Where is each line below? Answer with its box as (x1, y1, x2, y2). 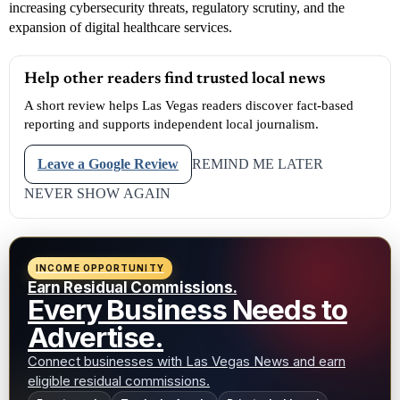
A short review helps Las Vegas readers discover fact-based (24, 97, 354, 112)
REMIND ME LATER (192, 155, 323, 171)
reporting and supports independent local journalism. (24, 116, 319, 131)
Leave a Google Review (37, 155, 179, 171)
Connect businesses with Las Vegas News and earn (28, 352, 346, 370)
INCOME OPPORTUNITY (36, 262, 164, 274)
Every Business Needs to (28, 292, 347, 327)
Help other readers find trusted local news (24, 71, 325, 87)
